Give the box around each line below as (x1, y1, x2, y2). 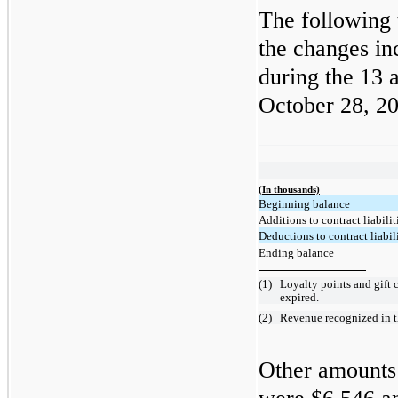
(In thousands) (259, 184, 320, 195)
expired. (280, 291, 319, 305)
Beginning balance (259, 196, 350, 211)
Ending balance (259, 245, 334, 259)
